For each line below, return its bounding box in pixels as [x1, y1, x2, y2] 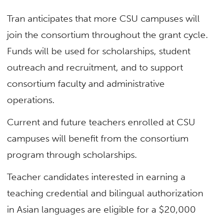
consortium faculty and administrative [7, 77, 165, 89]
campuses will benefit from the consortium [7, 133, 189, 145]
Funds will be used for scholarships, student [7, 45, 191, 57]
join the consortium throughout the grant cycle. [7, 29, 209, 40]
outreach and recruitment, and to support [7, 61, 184, 73]
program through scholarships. [7, 149, 140, 161]
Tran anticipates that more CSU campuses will [7, 12, 200, 24]
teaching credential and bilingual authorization [7, 187, 204, 199]
